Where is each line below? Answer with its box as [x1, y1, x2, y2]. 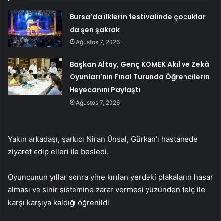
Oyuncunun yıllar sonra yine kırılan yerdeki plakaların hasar [8, 172, 213, 182]
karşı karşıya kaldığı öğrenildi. [8, 198, 111, 208]
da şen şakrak [70, 25, 120, 35]
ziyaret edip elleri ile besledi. [8, 147, 109, 157]
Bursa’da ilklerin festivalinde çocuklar [70, 12, 206, 22]
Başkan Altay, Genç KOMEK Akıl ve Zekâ [70, 59, 210, 70]
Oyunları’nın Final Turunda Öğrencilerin [70, 72, 210, 82]
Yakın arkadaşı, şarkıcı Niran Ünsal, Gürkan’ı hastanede [8, 134, 198, 144]
